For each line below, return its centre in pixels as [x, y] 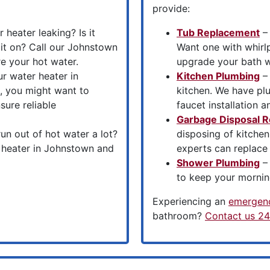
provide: [171, 8]
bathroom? [179, 216]
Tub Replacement [218, 33]
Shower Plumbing [218, 163]
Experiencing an [190, 201]
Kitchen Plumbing [218, 76]
